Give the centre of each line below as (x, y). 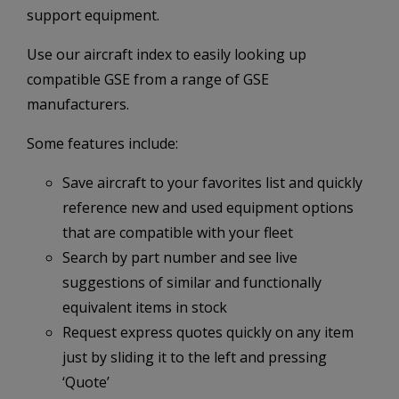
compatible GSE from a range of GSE (148, 79)
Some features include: (102, 143)
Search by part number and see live (180, 257)
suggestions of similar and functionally (192, 282)
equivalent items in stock (145, 307)
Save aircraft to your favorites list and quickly (212, 182)
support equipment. (93, 15)
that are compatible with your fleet (178, 232)
